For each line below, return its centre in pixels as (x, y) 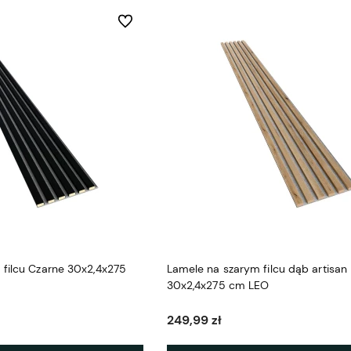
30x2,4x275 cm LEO (218, 286)
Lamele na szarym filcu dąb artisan (257, 269)
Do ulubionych (148, 21)
